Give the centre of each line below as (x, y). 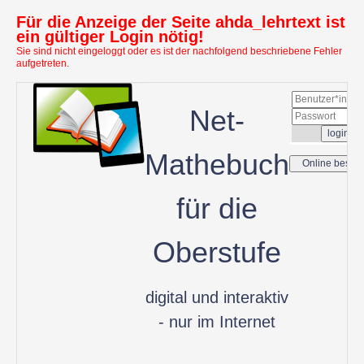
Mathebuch (217, 165)
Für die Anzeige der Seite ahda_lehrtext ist (181, 22)
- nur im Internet (217, 322)
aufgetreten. (43, 63)
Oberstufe (217, 252)
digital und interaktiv (217, 297)
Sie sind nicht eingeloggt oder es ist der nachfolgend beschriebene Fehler (179, 51)
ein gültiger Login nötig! (110, 37)
